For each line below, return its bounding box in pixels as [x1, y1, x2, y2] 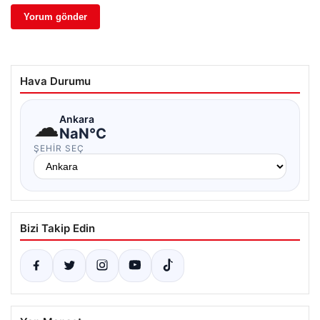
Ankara [59, 112, 94, 125]
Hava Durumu [20, 74, 91, 89]
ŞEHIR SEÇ [34, 143, 84, 154]
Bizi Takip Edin [20, 221, 95, 236]
